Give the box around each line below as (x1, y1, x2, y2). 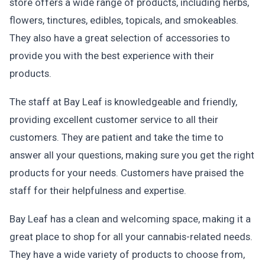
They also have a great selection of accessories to (9, 32, 230, 44)
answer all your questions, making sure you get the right (9, 149, 254, 161)
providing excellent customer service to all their (9, 114, 218, 125)
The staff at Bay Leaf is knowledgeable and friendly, (9, 96, 237, 108)
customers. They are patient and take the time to (9, 131, 224, 143)
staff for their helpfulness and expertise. (9, 185, 186, 196)
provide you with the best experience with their (9, 50, 214, 62)
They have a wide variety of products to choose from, (9, 248, 245, 260)
